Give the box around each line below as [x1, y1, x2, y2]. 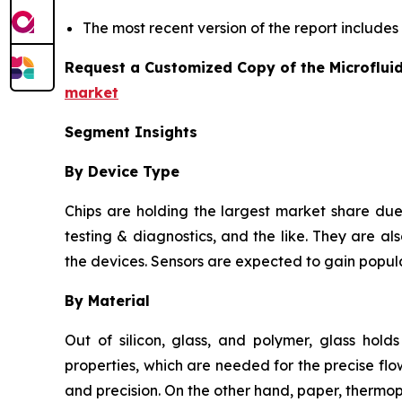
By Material [65, 292, 150, 310]
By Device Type [65, 162, 179, 181]
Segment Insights [65, 123, 197, 142]
